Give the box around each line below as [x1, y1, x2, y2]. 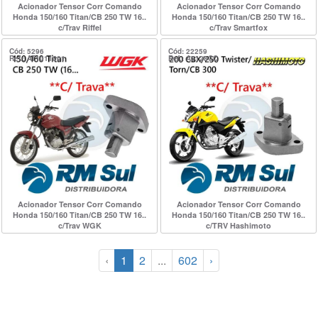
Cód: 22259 [168, 46, 207, 56]
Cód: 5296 [9, 46, 44, 56]
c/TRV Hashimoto [206, 220, 271, 231]
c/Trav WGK [57, 220, 102, 231]
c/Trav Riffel [57, 22, 102, 33]
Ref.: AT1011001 [9, 53, 65, 63]
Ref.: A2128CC [168, 53, 218, 63]
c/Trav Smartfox [209, 22, 268, 33]
